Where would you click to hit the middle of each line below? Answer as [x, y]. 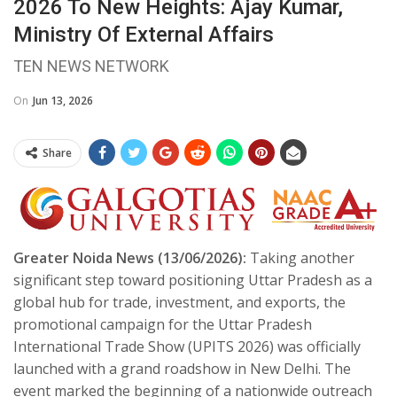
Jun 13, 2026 [63, 100]
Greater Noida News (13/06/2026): [130, 258]
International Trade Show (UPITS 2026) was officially [187, 347]
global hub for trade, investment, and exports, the [179, 303]
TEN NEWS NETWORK [91, 66]
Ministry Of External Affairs [144, 34]
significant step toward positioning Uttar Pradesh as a [193, 280]
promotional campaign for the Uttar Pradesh [163, 325]
